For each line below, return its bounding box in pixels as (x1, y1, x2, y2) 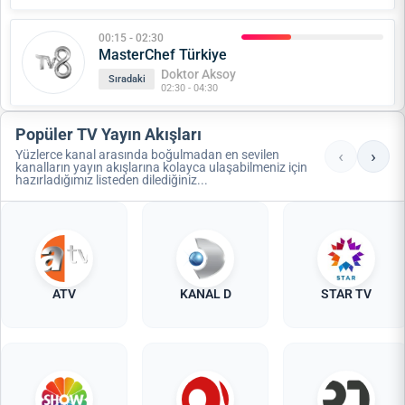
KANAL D (179, 287, 231, 301)
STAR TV (321, 287, 372, 301)
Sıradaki (108, 73, 146, 85)
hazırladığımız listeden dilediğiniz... (15, 173, 208, 187)
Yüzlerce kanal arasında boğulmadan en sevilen (15, 147, 279, 162)
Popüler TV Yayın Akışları (15, 125, 202, 144)
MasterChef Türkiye (99, 46, 227, 63)
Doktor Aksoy (161, 67, 236, 81)
